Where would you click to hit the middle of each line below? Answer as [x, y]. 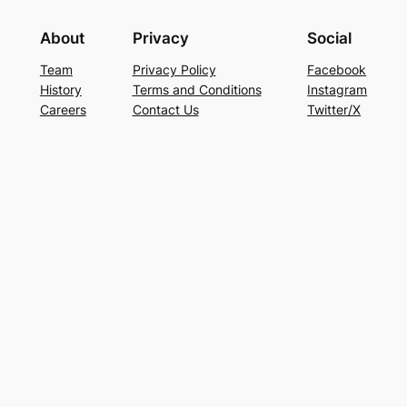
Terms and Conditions [197, 89]
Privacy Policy [174, 69]
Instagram [338, 89]
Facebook [337, 69]
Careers [63, 109]
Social [330, 38]
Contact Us [165, 109]
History [60, 89]
